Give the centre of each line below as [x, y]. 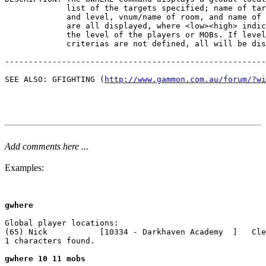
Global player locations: [62, 223]
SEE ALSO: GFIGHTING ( [55, 79]
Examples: [24, 167]
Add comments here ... [47, 146]
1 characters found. [50, 240]
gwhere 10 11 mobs [45, 258]
